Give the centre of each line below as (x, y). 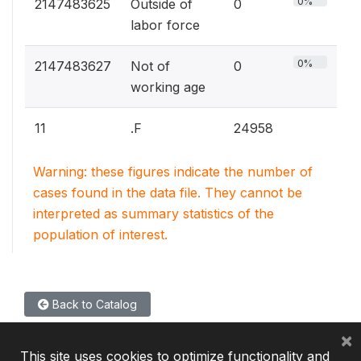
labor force (165, 25)
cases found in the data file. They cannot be (168, 193)
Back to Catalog (93, 304)
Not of (150, 66)
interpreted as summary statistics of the (154, 214)
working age (168, 87)
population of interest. (100, 234)
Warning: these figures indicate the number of (173, 172)
